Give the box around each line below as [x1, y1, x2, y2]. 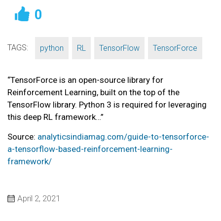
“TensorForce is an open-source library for [7, 75, 163, 85]
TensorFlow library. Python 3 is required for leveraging [7, 100, 207, 110]
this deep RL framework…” [7, 112, 104, 122]
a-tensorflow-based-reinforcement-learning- [7, 144, 173, 154]
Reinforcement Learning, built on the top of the [7, 87, 180, 98]
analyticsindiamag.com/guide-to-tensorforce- [37, 132, 209, 142]
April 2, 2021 [17, 193, 60, 204]
